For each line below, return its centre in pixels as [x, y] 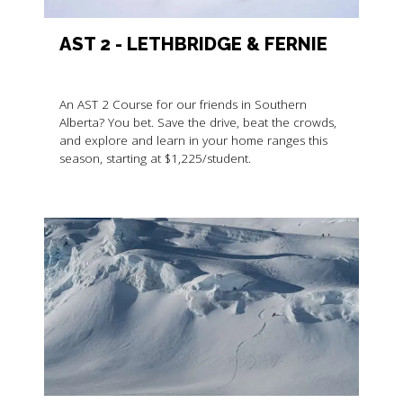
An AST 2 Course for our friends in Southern [183, 105]
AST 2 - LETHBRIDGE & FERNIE [193, 45]
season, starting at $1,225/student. [155, 159]
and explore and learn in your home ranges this [193, 141]
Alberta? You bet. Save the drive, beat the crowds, [197, 123]
